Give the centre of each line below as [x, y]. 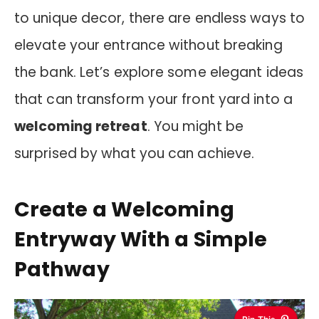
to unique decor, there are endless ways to [159, 18]
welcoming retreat [81, 126]
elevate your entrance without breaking [148, 45]
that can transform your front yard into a [153, 99]
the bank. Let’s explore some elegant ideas [159, 72]
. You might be [195, 126]
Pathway [62, 270]
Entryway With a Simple [141, 240]
